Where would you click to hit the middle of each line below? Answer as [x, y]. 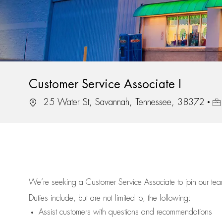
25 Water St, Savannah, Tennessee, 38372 [123, 102]
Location [42, 102]
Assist [48, 212]
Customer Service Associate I [105, 84]
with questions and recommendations [151, 212]
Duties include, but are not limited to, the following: [110, 198]
